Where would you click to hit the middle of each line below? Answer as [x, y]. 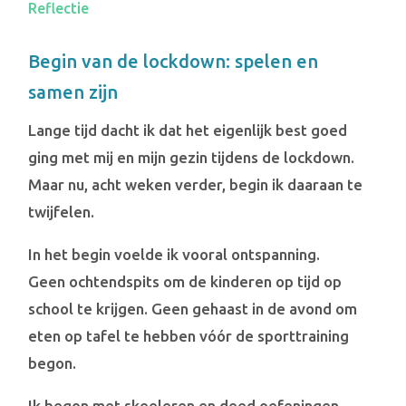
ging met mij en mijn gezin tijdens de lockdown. [192, 157]
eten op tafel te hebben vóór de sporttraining [189, 335]
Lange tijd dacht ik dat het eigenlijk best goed [188, 130]
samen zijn [73, 92]
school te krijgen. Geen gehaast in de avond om [193, 308]
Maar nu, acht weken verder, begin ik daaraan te [196, 184]
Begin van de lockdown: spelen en [174, 61]
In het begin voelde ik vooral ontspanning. [174, 254]
